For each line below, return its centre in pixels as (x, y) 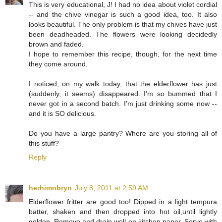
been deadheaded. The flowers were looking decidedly (123, 34)
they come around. (58, 64)
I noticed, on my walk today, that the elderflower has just (123, 83)
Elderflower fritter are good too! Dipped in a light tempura (123, 201)
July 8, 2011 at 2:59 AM (111, 188)
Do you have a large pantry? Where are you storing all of (123, 133)
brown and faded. (56, 44)
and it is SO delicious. (62, 113)
